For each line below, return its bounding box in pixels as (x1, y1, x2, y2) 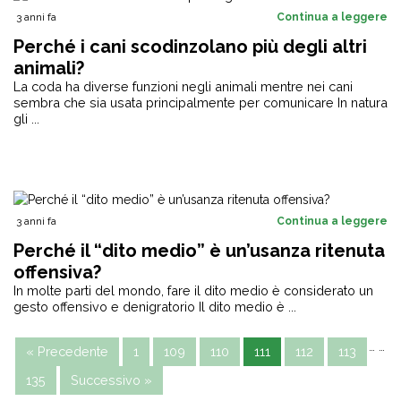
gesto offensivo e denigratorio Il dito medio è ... (13, 299, 296, 314)
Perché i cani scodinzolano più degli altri (13, 36, 367, 57)
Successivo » (71, 372, 152, 388)
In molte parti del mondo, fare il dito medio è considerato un (13, 283, 373, 298)
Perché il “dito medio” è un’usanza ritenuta (13, 240, 385, 261)
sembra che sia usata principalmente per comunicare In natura (13, 95, 388, 110)
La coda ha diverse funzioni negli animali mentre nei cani (13, 79, 353, 94)
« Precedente (26, 344, 108, 359)
